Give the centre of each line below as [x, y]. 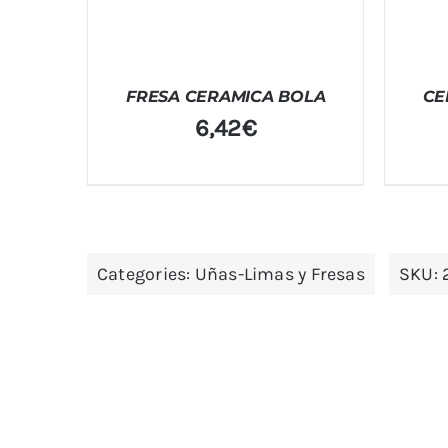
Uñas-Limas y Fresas [279, 274]
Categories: [145, 274]
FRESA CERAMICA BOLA [225, 97]
